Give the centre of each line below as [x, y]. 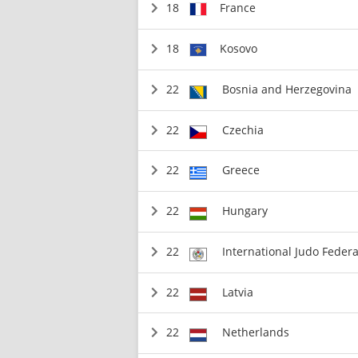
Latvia [237, 292]
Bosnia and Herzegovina [286, 89]
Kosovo [239, 48]
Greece [241, 170]
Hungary [245, 211]
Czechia [243, 129]
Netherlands [255, 332]
